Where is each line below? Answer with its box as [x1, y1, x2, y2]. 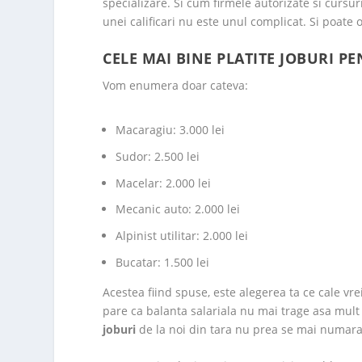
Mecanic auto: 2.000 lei [116, 201, 241, 217]
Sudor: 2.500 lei [116, 148, 200, 164]
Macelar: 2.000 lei [116, 175, 212, 191]
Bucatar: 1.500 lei [116, 254, 210, 270]
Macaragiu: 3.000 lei [116, 121, 225, 137]
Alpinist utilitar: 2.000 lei [116, 228, 249, 244]
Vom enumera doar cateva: [103, 77, 249, 93]
